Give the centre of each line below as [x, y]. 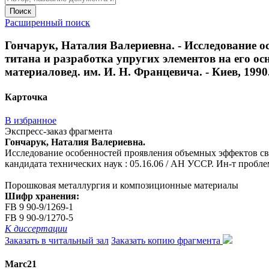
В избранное [31, 120]
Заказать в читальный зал [57, 240]
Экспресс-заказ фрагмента [59, 131]
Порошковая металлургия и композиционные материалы [122, 185]
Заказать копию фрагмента [167, 240]
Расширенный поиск [47, 22]
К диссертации [36, 228]
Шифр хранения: [42, 196]
